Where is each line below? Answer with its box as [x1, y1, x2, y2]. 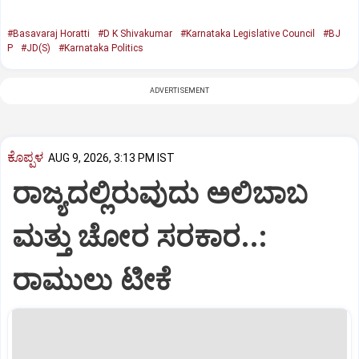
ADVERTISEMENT [149, 87, 210, 95]
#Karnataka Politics [58, 42, 143, 54]
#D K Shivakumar [98, 28, 172, 40]
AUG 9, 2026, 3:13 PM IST [48, 151, 175, 165]
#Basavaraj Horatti [7, 28, 90, 40]
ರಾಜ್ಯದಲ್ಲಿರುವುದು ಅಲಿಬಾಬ [12, 176, 308, 211]
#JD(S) [21, 42, 50, 54]
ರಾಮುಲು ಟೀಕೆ [12, 263, 171, 297]
